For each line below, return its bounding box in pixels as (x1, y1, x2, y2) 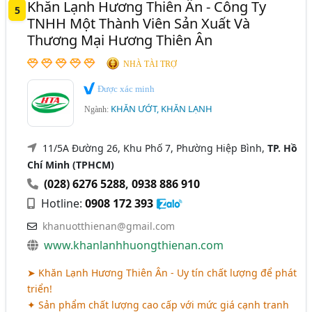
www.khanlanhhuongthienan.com (44, 237, 224, 253)
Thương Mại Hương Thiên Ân (27, 30, 213, 49)
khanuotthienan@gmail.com (42, 219, 175, 233)
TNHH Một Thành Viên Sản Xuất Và (27, 13, 251, 33)
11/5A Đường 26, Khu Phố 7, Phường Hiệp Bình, (42, 141, 268, 155)
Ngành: (84, 104, 111, 115)
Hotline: (38, 195, 86, 211)
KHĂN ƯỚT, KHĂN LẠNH (111, 102, 213, 116)
